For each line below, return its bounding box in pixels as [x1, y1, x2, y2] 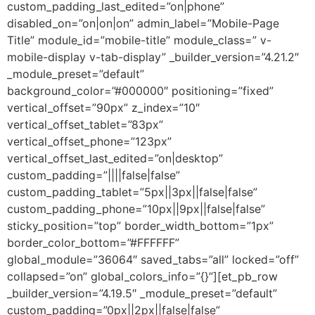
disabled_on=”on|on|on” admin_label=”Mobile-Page [7, 15, 279, 30]
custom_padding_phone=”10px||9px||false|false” [7, 201, 265, 216]
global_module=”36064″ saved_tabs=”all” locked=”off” [7, 252, 299, 266]
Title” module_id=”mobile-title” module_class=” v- [7, 32, 271, 47]
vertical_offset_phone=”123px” [7, 134, 172, 148]
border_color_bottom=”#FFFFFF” [7, 235, 179, 250]
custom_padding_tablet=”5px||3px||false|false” [7, 184, 257, 199]
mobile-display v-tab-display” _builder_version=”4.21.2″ [7, 49, 299, 64]
